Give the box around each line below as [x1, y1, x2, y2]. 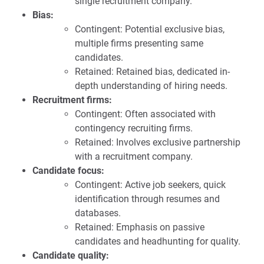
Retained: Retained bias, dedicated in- [75, 66, 230, 78]
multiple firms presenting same [75, 38, 203, 49]
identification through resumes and [75, 193, 220, 205]
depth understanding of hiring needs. [75, 80, 227, 92]
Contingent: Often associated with [75, 108, 216, 120]
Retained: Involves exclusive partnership [75, 137, 240, 148]
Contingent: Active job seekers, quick [75, 179, 226, 191]
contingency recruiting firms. [75, 123, 193, 134]
